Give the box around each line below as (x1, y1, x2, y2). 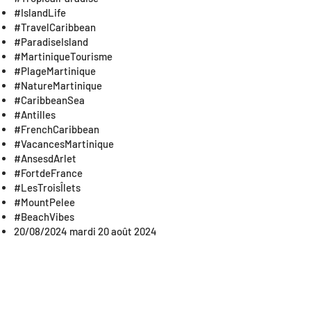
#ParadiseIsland (14, 35, 88, 48)
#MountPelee (14, 196, 75, 208)
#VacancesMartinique (14, 137, 114, 150)
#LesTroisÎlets (14, 181, 81, 194)
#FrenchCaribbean (14, 123, 99, 135)
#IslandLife (14, 6, 66, 19)
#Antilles (14, 108, 56, 121)
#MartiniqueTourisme (14, 50, 112, 62)
